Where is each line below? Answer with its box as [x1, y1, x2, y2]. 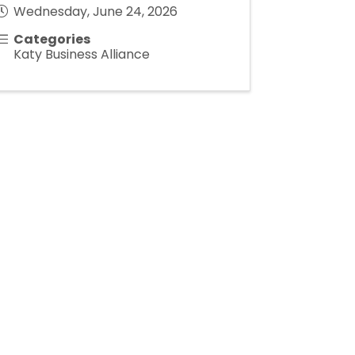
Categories [13, 30, 90, 48]
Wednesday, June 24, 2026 [13, 2, 177, 21]
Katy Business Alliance [13, 45, 150, 63]
